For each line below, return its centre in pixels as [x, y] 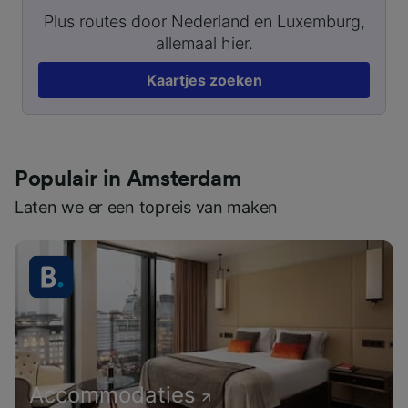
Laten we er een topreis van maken [147, 207]
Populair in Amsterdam [128, 179]
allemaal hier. [204, 43]
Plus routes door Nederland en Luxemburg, [204, 21]
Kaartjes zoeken [204, 80]
